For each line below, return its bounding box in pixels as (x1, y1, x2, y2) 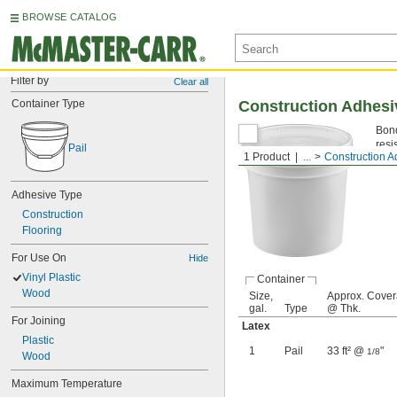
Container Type (12, 97, 85, 110)
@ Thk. (327, 302, 361, 315)
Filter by (11, 74, 49, 87)
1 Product (244, 151, 290, 163)
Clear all (174, 76, 208, 87)
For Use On (12, 252, 66, 264)
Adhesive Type (12, 189, 82, 201)
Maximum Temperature (12, 378, 122, 390)
